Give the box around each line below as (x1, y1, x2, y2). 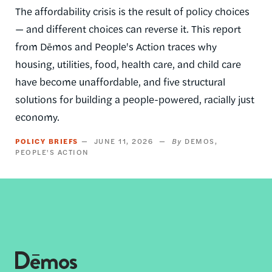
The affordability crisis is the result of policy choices (15, 3, 250, 18)
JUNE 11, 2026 (93, 135, 153, 146)
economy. (15, 109, 59, 124)
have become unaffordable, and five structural (15, 73, 225, 89)
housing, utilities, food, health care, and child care (15, 56, 241, 71)
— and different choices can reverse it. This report (15, 21, 241, 36)
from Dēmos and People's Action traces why (15, 38, 217, 53)
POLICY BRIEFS (15, 135, 78, 146)
